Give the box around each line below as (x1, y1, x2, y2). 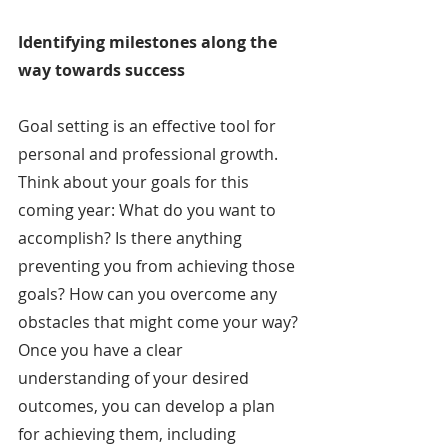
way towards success (18, 59, 185, 82)
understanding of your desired (18, 367, 253, 390)
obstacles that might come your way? (18, 311, 302, 334)
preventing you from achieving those (18, 255, 299, 278)
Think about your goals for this (18, 171, 253, 194)
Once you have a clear (18, 339, 187, 362)
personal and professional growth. (18, 143, 282, 166)
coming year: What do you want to (18, 199, 280, 222)
